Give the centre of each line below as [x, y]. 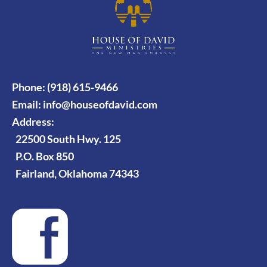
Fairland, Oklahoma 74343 [75, 173]
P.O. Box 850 [43, 156]
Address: [33, 122]
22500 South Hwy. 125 [66, 139]
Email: [27, 104]
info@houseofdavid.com [100, 104]
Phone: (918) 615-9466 [65, 87]
